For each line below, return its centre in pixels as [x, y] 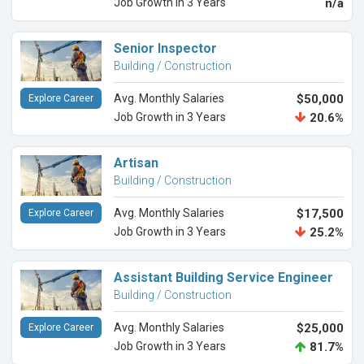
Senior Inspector [165, 49]
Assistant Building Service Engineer [223, 278]
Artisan [136, 163]
